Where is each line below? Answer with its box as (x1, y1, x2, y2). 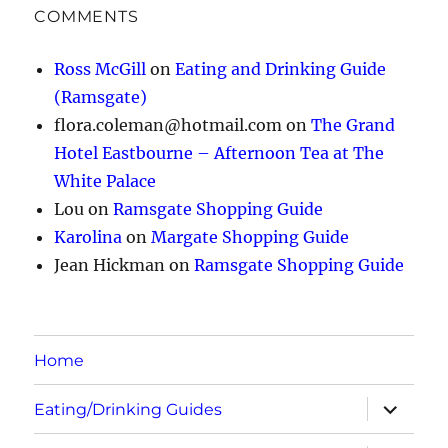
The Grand (311, 115, 396, 136)
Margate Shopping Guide (151, 227, 350, 248)
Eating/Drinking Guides (34, 399, 223, 419)
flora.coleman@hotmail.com (54, 115, 283, 136)
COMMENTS (34, 7, 139, 27)
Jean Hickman (54, 255, 166, 276)
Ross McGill (54, 59, 147, 80)
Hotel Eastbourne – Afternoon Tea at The (54, 143, 385, 164)
